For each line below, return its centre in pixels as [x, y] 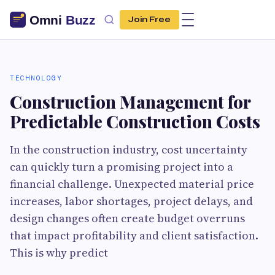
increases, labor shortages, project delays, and [131, 201]
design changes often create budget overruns [127, 218]
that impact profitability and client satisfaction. [134, 235]
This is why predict [59, 253]
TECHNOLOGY [36, 78]
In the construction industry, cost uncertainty [129, 149]
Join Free [149, 20]
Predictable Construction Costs [135, 121]
